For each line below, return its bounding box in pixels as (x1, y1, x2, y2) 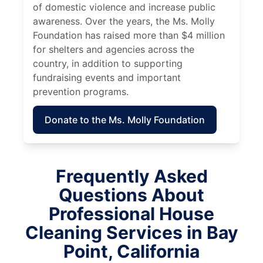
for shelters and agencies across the (33, 43, 194, 56)
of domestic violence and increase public (33, 1, 215, 14)
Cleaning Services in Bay (25, 222, 238, 244)
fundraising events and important (33, 72, 181, 84)
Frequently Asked (55, 166, 208, 187)
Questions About (59, 184, 204, 206)
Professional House (49, 203, 214, 225)
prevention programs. (33, 86, 129, 98)
